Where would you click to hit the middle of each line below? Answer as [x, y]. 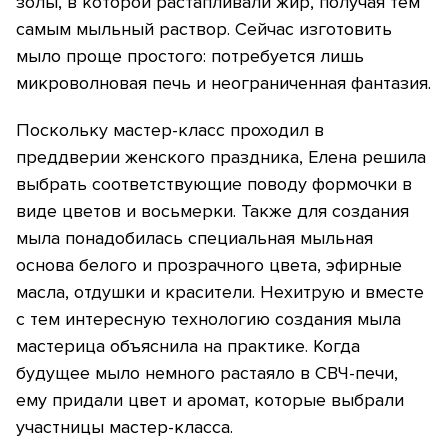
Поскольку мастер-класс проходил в [170, 130]
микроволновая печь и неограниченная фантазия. [223, 83]
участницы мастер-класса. [124, 427]
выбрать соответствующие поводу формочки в [214, 184]
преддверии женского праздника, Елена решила [221, 157]
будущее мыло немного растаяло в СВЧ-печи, [207, 373]
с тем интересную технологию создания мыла [208, 319]
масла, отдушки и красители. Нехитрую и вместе [220, 292]
